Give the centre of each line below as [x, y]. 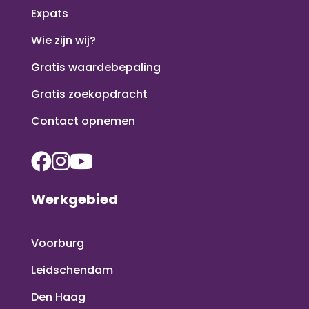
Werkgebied [74, 199]
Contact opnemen [83, 121]
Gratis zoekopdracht [89, 94]
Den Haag [58, 297]
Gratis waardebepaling [96, 67]
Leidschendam [72, 270]
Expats [49, 13]
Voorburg [57, 243]
